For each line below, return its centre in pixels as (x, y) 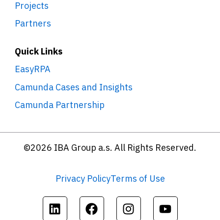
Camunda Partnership (60, 105)
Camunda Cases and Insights (74, 87)
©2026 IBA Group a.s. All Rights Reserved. (110, 148)
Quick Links (39, 51)
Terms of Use (137, 179)
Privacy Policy (83, 179)
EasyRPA (33, 69)
